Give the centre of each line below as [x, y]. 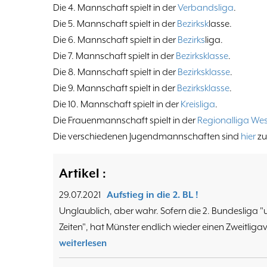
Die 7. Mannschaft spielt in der [114, 56]
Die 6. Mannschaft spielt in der [115, 40]
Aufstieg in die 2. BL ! [153, 195]
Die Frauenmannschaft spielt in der [125, 121]
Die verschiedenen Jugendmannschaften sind [147, 137]
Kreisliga [198, 105]
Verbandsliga [206, 8]
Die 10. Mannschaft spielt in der [117, 105]
